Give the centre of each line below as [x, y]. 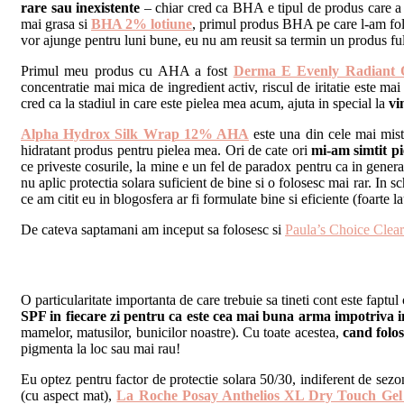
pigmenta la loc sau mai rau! [101, 348]
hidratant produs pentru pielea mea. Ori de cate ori [166, 151]
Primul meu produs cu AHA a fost [127, 71]
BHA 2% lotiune [142, 24]
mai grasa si [56, 24]
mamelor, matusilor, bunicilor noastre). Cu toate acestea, [182, 332]
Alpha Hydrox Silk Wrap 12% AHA [135, 134]
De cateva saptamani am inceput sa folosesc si [153, 230]
